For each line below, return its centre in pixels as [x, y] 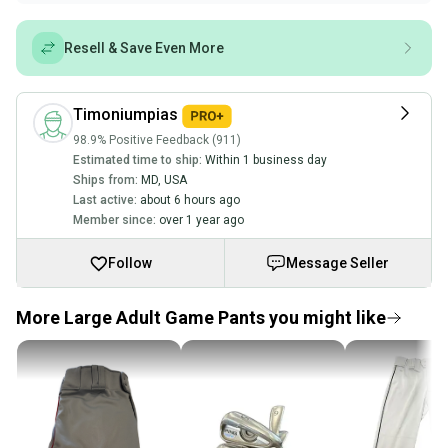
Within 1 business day [266, 159]
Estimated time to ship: [137, 159]
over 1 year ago [201, 219]
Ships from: [105, 179]
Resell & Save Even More [144, 48]
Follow [130, 262]
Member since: [114, 219]
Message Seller [338, 262]
